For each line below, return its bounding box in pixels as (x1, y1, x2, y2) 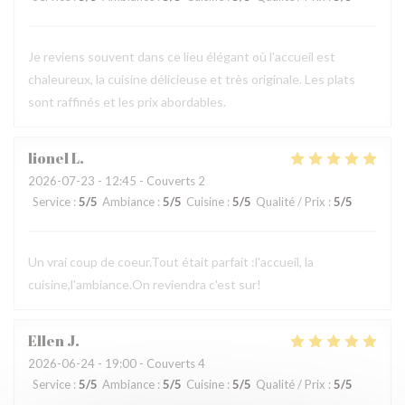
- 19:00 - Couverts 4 (95, 356, 205, 371)
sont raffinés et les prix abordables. (28, 94, 226, 109)
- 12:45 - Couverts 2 (95, 174, 205, 188)
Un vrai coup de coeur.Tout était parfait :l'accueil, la (28, 254, 314, 269)
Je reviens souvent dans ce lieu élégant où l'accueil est (28, 49, 335, 64)
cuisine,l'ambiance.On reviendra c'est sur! (28, 277, 261, 292)
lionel (28, 148, 69, 168)
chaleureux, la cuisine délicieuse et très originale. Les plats (28, 71, 355, 87)
